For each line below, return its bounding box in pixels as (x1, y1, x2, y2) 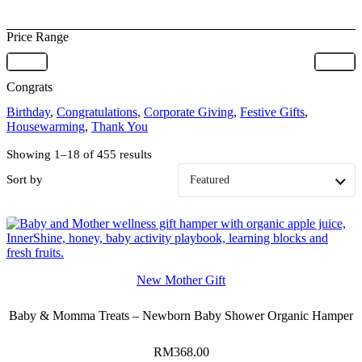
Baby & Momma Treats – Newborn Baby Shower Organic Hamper (9, 309, 353, 323)
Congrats (6, 80, 53, 95)
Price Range (6, 30, 69, 44)
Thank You (91, 120, 148, 134)
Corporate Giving (144, 105, 234, 120)
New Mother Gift (137, 272, 225, 287)
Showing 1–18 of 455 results (6, 147, 152, 161)
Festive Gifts (240, 105, 305, 120)
